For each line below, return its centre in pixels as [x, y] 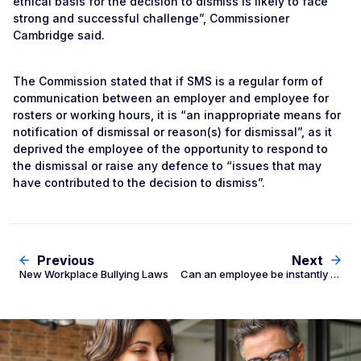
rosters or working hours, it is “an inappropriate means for [177, 115]
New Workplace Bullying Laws [94, 274]
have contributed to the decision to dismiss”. [139, 183]
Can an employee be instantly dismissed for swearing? [334, 274]
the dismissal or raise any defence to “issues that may [167, 166]
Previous [66, 260]
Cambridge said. [59, 35]
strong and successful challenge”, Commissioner [151, 18]
